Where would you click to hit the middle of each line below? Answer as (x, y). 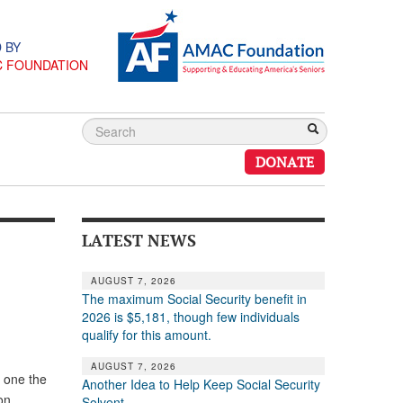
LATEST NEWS (139, 240)
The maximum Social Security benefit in (194, 298)
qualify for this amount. (146, 334)
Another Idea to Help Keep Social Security (201, 384)
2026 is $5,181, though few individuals (190, 316)
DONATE (285, 162)
